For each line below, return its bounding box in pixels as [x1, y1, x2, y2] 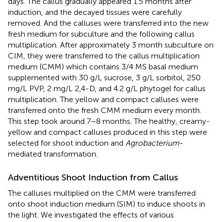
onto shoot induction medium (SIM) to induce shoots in [8, 199, 205, 209]
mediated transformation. [8, 149, 98, 159]
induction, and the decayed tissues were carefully [8, 7, 182, 17]
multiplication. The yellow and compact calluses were [8, 94, 199, 104]
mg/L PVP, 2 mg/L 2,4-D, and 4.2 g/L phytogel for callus [8, 83, 206, 93]
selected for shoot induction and [8, 138, 125, 148]
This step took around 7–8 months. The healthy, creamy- [8, 116, 210, 126]
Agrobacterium [125, 138, 179, 148]
